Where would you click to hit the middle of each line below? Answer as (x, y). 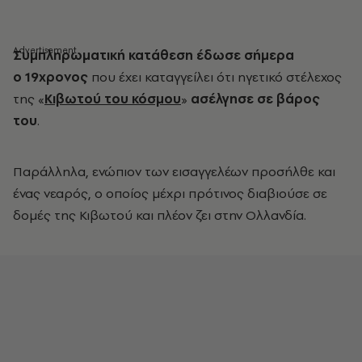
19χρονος (55, 77)
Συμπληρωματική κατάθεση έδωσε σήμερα (154, 55)
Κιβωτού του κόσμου (113, 99)
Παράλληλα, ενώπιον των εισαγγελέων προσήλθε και (174, 171)
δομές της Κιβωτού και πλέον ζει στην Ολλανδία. (160, 215)
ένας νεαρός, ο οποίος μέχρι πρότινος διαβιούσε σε (170, 193)
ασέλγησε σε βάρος (255, 99)
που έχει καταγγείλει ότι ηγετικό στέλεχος (215, 77)
